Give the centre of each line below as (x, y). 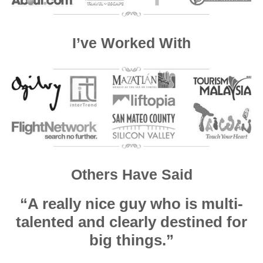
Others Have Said (131, 175)
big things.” (131, 240)
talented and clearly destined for (131, 222)
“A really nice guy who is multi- (131, 204)
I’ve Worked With (131, 43)
